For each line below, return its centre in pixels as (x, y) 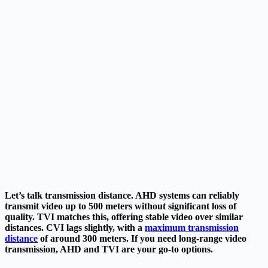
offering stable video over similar (177, 217)
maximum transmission (192, 227)
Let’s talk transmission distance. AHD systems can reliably (122, 195)
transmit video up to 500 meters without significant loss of (121, 206)
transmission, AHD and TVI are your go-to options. (109, 249)
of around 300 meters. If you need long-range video (142, 238)
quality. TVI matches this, (58, 217)
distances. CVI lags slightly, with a (75, 227)
